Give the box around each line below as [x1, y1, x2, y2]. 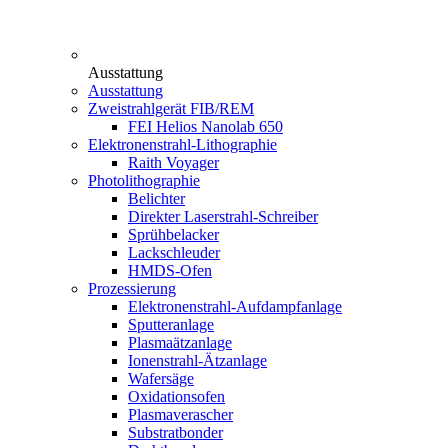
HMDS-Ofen [128, 262, 212, 280]
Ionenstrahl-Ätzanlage [128, 352, 267, 370]
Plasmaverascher [128, 406, 233, 424]
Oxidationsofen [128, 388, 225, 406]
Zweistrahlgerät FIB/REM [88, 100, 254, 118]
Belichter [128, 190, 185, 208]
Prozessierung [88, 280, 176, 298]
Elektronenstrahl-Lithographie [88, 136, 277, 154]
